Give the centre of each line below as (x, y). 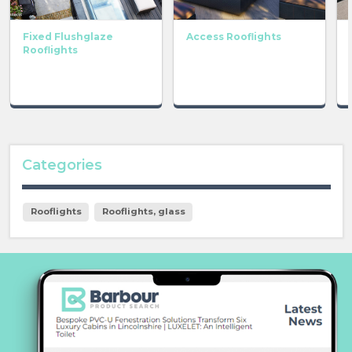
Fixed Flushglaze (68, 36)
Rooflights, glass (143, 212)
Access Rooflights (233, 36)
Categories (62, 165)
